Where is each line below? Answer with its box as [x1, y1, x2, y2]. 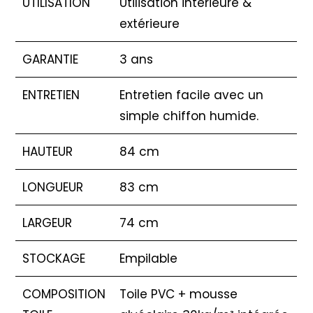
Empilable [119, 249, 178, 267]
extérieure [119, 15, 180, 32]
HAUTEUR [22, 143, 73, 160]
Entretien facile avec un [119, 86, 264, 103]
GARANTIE [22, 50, 79, 68]
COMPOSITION [22, 285, 106, 303]
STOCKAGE [22, 249, 86, 267]
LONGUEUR [22, 178, 84, 196]
